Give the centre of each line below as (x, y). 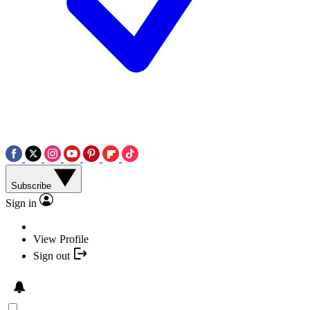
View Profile (61, 239)
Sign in (21, 203)
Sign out (52, 255)
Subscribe (33, 185)
